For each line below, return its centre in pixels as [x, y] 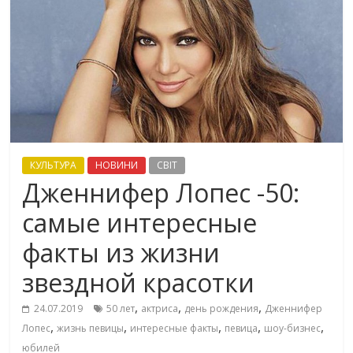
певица [242, 329]
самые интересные [140, 223]
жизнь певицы [91, 329]
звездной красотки [139, 283]
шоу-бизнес [293, 329]
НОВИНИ [117, 165]
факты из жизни [121, 253]
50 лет [121, 309]
